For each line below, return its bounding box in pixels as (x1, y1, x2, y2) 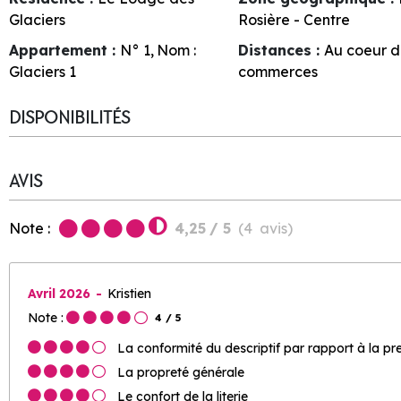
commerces (238, 62, 319, 81)
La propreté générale (117, 364, 244, 380)
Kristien (107, 286, 151, 302)
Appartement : (9, 40, 120, 59)
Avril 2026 (28, 286, 94, 302)
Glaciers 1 (9, 62, 76, 81)
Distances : (238, 40, 325, 59)
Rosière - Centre (238, 10, 351, 29)
